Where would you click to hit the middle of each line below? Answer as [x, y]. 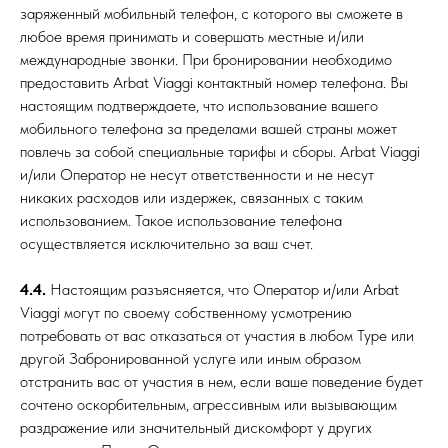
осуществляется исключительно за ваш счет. [166, 243]
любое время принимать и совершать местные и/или [192, 36]
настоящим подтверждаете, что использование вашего [199, 105]
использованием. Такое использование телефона [181, 220]
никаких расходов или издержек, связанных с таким [191, 197]
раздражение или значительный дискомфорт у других [196, 427]
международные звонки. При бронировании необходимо [206, 59]
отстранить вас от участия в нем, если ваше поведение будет [221, 381]
